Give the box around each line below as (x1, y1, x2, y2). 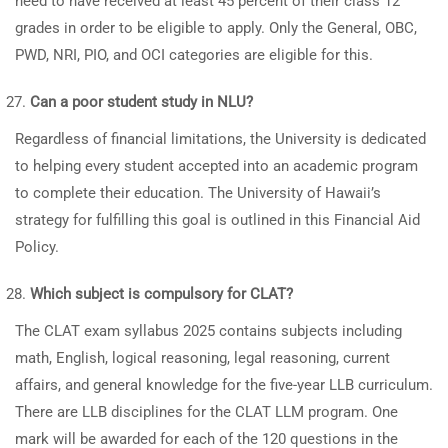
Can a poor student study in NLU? (30, 93, 253, 111)
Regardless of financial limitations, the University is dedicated (15, 130, 426, 148)
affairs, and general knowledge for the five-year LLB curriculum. (15, 376, 433, 394)
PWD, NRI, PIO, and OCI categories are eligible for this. (15, 46, 373, 64)
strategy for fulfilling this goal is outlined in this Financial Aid (15, 211, 420, 229)
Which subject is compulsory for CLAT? (30, 285, 293, 303)
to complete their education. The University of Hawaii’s (15, 184, 381, 202)
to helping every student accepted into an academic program (15, 157, 418, 175)
